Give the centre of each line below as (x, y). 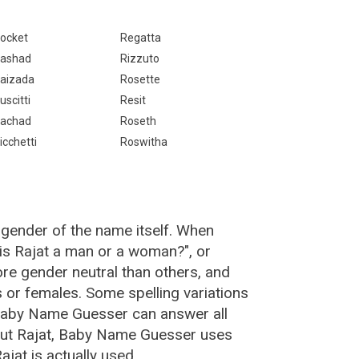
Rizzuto (139, 58)
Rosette (140, 79)
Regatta (140, 38)
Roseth (138, 121)
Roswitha (143, 142)
